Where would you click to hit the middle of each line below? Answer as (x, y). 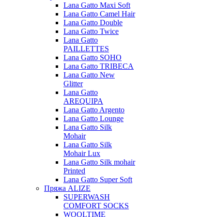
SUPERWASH (87, 197)
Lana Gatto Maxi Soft (97, 5)
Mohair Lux (82, 153)
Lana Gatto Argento (94, 110)
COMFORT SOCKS (96, 206)
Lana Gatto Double (93, 23)
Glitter (73, 84)
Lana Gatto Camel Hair (99, 14)
